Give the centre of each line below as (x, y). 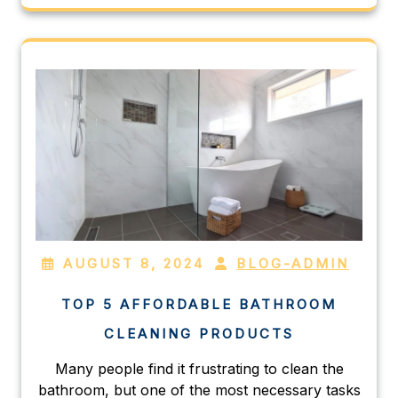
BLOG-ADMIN (293, 263)
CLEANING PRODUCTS (199, 333)
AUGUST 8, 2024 (134, 263)
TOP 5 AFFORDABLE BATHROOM (199, 304)
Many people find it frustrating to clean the (199, 368)
